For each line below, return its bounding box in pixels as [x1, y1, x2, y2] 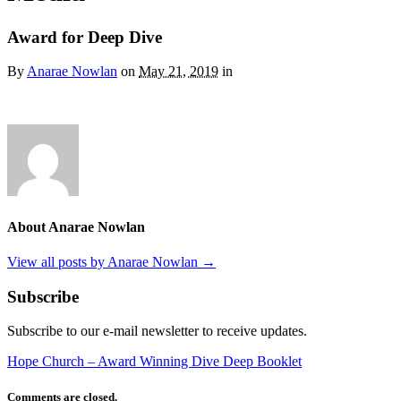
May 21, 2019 [139, 64, 218, 80]
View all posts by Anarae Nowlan [7, 254, 201, 269]
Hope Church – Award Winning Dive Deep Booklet [7, 354, 302, 370]
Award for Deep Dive [7, 27, 162, 47]
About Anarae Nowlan [7, 218, 145, 235]
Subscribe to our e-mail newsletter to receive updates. [7, 323, 307, 339]
